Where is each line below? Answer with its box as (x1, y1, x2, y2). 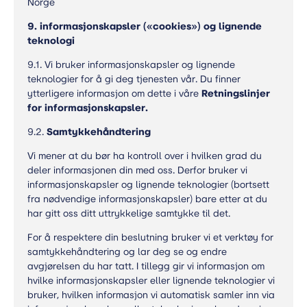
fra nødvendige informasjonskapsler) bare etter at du (27, 193, 267, 205)
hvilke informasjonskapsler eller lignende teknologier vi (27, 275, 275, 286)
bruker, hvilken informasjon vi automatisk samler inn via (27, 289, 275, 301)
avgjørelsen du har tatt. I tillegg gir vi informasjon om (27, 260, 265, 272)
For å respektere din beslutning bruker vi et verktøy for (27, 232, 273, 243)
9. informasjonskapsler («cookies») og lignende (27, 21, 262, 32)
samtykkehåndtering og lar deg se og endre (27, 246, 227, 258)
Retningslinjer (201, 88, 270, 99)
